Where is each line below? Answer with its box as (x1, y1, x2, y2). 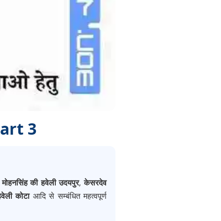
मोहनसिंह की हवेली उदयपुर (1, 177, 79, 188)
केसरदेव (84, 177, 107, 188)
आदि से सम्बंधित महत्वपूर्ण (30, 190, 107, 202)
